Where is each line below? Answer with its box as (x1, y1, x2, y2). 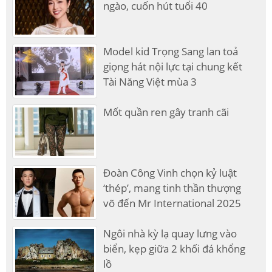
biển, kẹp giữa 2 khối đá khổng (103, 242, 246, 256)
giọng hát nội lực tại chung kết (103, 59, 243, 74)
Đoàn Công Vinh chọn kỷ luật (103, 166, 237, 180)
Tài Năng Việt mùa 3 (103, 75, 197, 89)
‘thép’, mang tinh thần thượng (103, 181, 242, 195)
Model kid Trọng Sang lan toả (103, 44, 239, 59)
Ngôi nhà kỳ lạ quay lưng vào (103, 226, 237, 241)
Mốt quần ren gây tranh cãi (103, 105, 229, 120)
